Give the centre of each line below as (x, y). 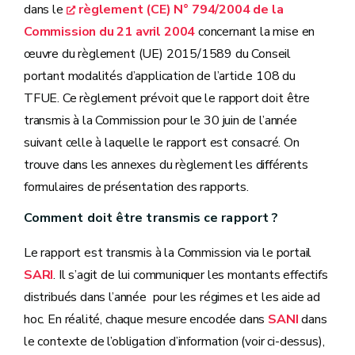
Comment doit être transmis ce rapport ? (151, 218)
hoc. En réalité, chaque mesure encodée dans (146, 319)
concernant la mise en (255, 32)
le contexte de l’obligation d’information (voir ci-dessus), (174, 342)
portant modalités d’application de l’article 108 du (160, 76)
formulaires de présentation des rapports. (136, 187)
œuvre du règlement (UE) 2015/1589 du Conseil (158, 54)
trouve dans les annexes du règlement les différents (166, 165)
